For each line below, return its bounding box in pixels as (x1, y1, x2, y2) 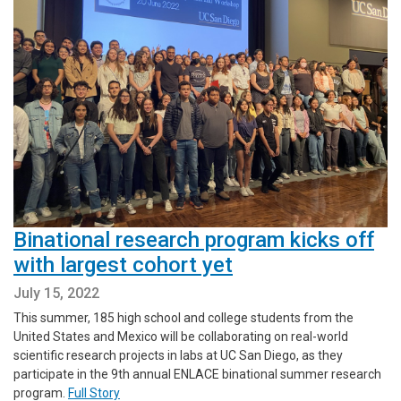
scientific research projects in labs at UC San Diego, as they (13, 347, 343, 363)
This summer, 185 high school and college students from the (13, 310, 354, 325)
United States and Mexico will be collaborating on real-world (13, 328, 348, 344)
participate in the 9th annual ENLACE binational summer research (13, 366, 381, 381)
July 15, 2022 (13, 284, 99, 302)
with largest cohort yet (13, 252, 233, 277)
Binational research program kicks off (13, 226, 374, 252)
